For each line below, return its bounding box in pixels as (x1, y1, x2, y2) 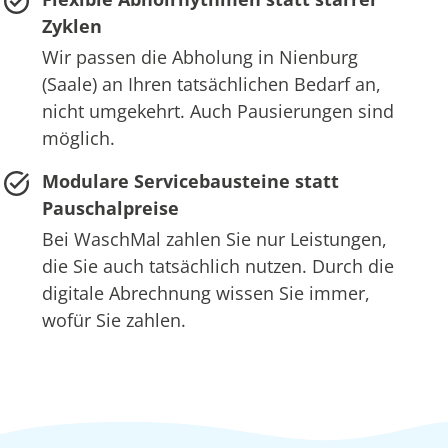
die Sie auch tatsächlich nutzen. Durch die (41, 254, 394, 279)
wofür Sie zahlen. (41, 308, 186, 333)
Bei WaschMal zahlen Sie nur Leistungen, (41, 227, 387, 252)
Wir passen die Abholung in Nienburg (41, 45, 358, 70)
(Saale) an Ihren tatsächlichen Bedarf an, (41, 72, 381, 97)
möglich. (41, 126, 115, 151)
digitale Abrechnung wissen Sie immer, (41, 281, 370, 306)
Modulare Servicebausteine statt (41, 169, 339, 194)
